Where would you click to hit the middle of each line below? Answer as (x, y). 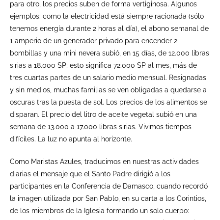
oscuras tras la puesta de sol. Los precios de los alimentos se (109, 102)
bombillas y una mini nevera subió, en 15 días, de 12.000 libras (110, 53)
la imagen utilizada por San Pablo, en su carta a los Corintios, (108, 198)
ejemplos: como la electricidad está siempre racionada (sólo (107, 16)
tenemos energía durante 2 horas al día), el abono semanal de (109, 28)
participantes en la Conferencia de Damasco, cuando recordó (109, 186)
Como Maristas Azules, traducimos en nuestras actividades (104, 161)
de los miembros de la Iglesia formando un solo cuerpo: (99, 210)
